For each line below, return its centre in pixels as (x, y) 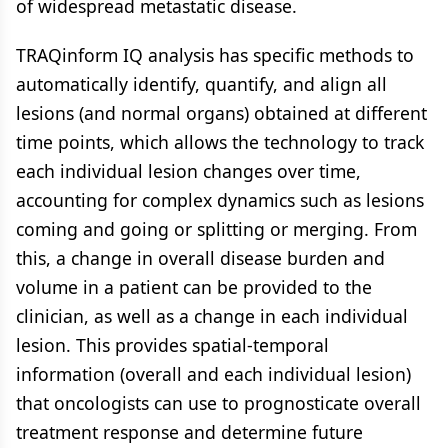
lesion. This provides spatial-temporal (172, 344)
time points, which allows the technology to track (220, 141)
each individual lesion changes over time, (188, 170)
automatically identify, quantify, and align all (201, 83)
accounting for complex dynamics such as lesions (220, 199)
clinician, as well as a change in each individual (212, 315)
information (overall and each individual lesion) (213, 373)
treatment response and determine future (189, 431)
